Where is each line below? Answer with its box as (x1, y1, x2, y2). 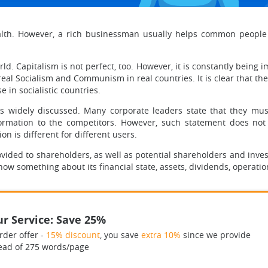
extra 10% (141, 229, 181, 240)
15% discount (45, 229, 100, 240)
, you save (99, 229, 141, 240)
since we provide (180, 229, 251, 240)
